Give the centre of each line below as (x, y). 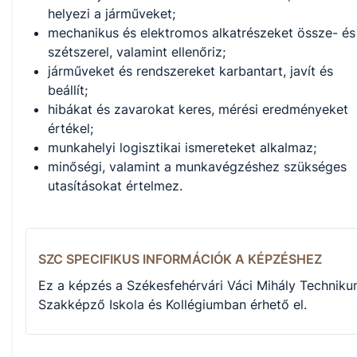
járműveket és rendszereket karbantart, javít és (190, 71)
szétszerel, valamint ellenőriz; (137, 52)
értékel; (71, 129)
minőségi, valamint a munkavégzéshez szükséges (197, 167)
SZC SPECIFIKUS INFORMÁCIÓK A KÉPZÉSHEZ (180, 259)
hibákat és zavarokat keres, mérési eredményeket (198, 110)
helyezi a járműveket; (112, 14)
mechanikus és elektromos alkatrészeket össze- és (202, 33)
